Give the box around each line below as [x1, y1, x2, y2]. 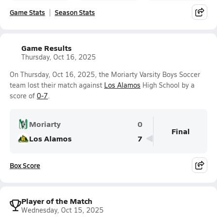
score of [10, 91, 37, 100]
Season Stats [55, 7, 95, 17]
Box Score [10, 160, 40, 170]
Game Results [21, 42, 72, 53]
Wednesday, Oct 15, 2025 [21, 205, 104, 215]
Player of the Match [21, 195, 93, 206]
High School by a [140, 80, 195, 90]
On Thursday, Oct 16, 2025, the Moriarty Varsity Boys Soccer [10, 70, 200, 79]
